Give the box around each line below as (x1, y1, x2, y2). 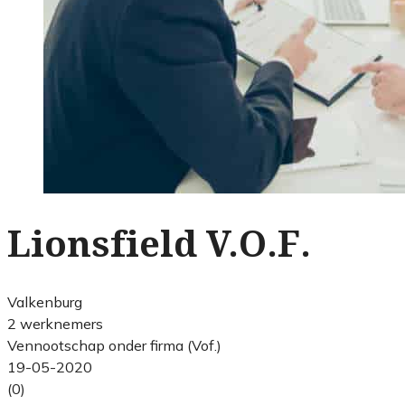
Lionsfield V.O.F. (7, 222, 311, 266)
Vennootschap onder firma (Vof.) (7, 335, 221, 354)
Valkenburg (7, 292, 82, 311)
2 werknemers (7, 314, 103, 333)
